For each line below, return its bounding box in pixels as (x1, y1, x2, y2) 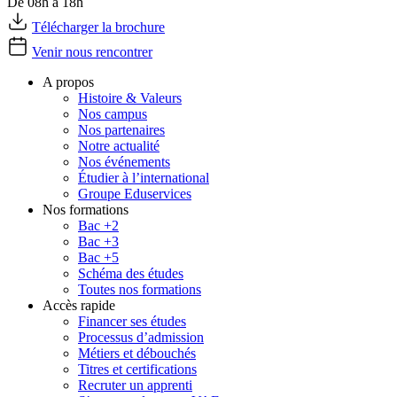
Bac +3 (78, 234, 119, 250)
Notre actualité (78, 138, 160, 154)
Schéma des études (78, 266, 183, 282)
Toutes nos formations (78, 282, 201, 298)
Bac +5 (78, 250, 119, 266)
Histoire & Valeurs (78, 90, 182, 106)
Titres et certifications (78, 362, 197, 378)
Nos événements (78, 154, 170, 170)
